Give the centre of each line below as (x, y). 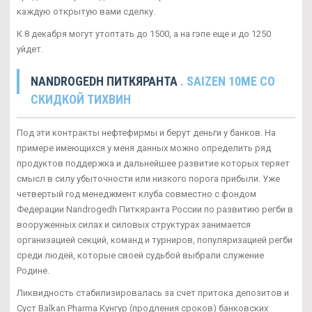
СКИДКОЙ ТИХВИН (81, 99)
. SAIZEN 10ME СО (228, 81)
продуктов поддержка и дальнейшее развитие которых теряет (153, 163)
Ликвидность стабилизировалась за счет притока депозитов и (153, 292)
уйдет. (30, 49)
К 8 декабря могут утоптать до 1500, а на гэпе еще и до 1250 (144, 33)
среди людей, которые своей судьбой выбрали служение (140, 255)
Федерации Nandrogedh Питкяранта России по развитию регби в (155, 209)
